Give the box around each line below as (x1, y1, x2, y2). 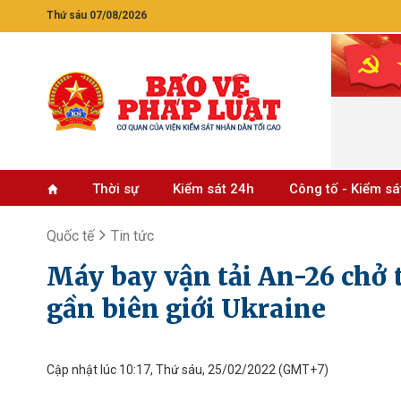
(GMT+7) (276, 363, 328, 377)
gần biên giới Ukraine (47, 293, 326, 325)
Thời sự (91, 181, 139, 197)
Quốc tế (47, 227, 94, 244)
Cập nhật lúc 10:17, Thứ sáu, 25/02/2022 (47, 363, 276, 377)
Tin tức (111, 227, 154, 244)
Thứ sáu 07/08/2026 (47, 9, 147, 21)
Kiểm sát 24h (173, 181, 255, 197)
